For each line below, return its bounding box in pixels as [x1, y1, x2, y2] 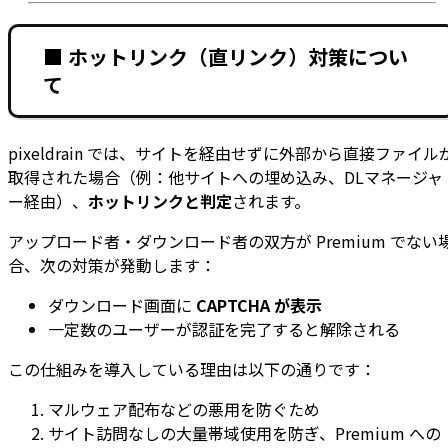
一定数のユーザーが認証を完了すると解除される [48, 316, 400, 341]
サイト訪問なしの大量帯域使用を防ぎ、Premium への [48, 420, 441, 445]
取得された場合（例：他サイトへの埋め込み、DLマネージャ [8, 164, 443, 189]
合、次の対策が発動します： [8, 252, 216, 277]
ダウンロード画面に [48, 292, 196, 317]
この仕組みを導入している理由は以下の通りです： [8, 356, 376, 381]
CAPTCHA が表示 [196, 292, 322, 317]
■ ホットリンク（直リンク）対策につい [43, 42, 408, 72]
